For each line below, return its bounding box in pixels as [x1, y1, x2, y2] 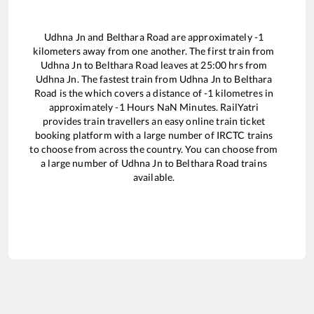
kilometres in [213, 86, 274, 99]
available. [132, 170, 175, 183]
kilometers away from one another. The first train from [33, 44, 275, 57]
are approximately [169, 30, 254, 43]
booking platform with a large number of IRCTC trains [34, 128, 273, 141]
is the [57, 86, 86, 99]
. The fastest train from [76, 72, 179, 85]
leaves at [158, 58, 201, 71]
